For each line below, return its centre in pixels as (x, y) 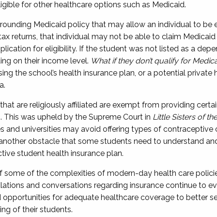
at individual (68, 37)
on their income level (49, 61)
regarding (111, 185)
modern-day (129, 173)
